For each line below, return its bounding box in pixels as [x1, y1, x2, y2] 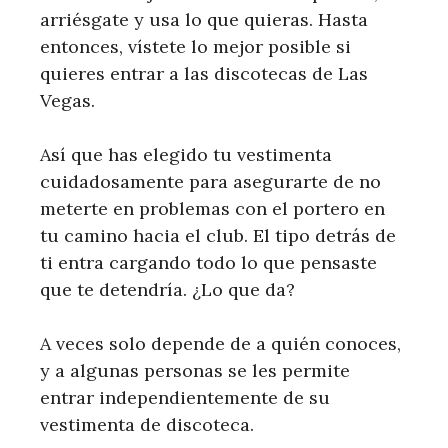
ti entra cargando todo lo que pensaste [40, 251, 377, 275]
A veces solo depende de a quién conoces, [40, 332, 401, 356]
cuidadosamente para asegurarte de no [40, 170, 381, 194]
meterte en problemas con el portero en [40, 197, 385, 221]
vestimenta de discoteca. [40, 413, 254, 437]
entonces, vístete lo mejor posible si [40, 35, 351, 59]
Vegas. [40, 89, 95, 113]
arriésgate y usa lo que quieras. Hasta [40, 8, 368, 32]
